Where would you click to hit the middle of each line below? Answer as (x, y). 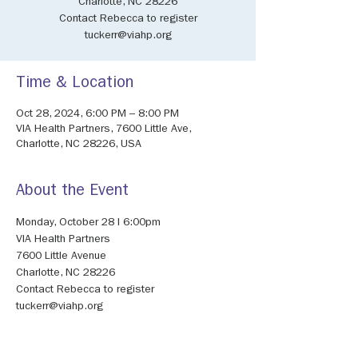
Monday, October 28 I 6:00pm (90, 223)
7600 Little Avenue (63, 257)
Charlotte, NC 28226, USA (79, 145)
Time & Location (75, 84)
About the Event (72, 192)
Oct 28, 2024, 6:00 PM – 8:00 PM (97, 114)
